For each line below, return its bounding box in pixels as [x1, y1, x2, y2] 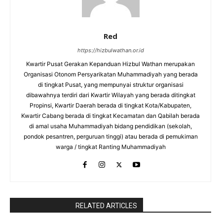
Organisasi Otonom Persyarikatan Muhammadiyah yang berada [23, 70, 198, 78]
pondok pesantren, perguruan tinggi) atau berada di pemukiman [23, 132, 198, 140]
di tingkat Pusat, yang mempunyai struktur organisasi [37, 80, 184, 88]
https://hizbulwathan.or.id [77, 46, 144, 54]
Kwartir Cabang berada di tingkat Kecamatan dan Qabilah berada [21, 111, 200, 119]
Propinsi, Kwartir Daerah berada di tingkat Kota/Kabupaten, [30, 101, 191, 109]
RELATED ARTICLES [75, 201, 137, 210]
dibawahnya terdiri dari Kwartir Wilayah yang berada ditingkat [26, 91, 195, 99]
